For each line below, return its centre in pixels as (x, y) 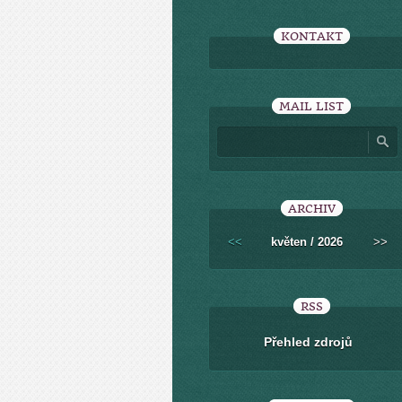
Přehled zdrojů (308, 342)
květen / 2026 (307, 242)
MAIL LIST (311, 106)
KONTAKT (311, 36)
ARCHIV (311, 209)
